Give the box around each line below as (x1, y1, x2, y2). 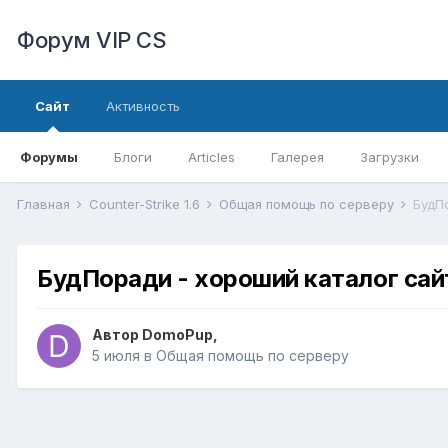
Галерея (271, 149, 324, 165)
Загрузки (360, 149, 419, 165)
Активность (106, 98, 180, 114)
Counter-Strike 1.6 (89, 196, 204, 212)
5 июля (92, 347, 140, 365)
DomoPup (142, 326, 213, 344)
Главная (17, 196, 74, 212)
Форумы (20, 149, 78, 165)
